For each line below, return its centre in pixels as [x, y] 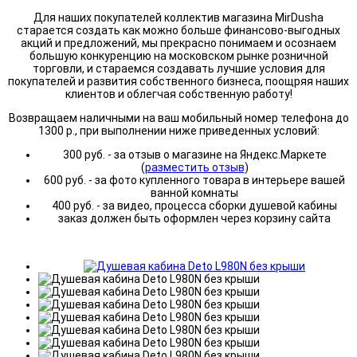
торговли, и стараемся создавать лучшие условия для [178, 69]
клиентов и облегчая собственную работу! [178, 94]
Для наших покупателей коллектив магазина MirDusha [178, 18]
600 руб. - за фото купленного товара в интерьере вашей [194, 180]
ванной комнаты [194, 193]
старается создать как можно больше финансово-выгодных [178, 31]
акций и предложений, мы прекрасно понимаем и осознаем [178, 43]
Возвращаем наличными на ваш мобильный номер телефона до [178, 118]
